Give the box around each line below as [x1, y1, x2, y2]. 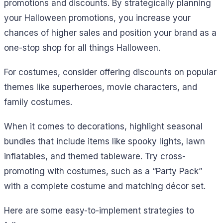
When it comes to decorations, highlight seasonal [4, 121, 203, 131]
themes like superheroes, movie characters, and [4, 82, 197, 93]
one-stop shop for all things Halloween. [4, 43, 160, 53]
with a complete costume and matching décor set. [4, 181, 206, 191]
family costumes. [4, 97, 72, 108]
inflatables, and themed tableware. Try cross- [4, 151, 186, 161]
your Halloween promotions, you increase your [4, 13, 191, 23]
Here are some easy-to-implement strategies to [4, 205, 194, 216]
